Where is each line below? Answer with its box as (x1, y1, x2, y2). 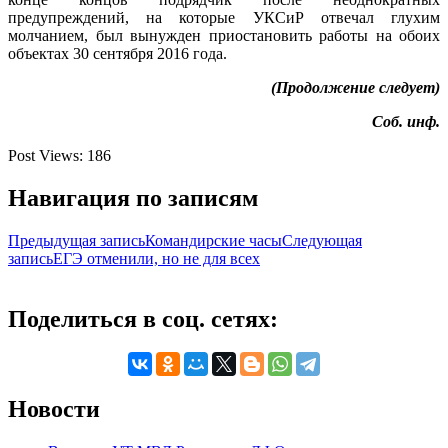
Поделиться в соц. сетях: (8, 305, 278, 332)
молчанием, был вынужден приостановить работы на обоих (8, 26, 440, 44)
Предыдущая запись (8, 231, 145, 249)
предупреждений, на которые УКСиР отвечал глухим (8, 8, 440, 26)
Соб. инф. (372, 112, 440, 130)
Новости (8, 396, 100, 423)
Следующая (282, 231, 362, 249)
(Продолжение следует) (271, 78, 440, 96)
